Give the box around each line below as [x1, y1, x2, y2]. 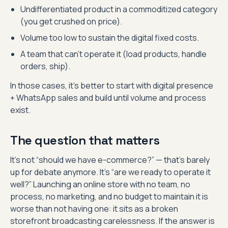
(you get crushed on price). [20, 16, 122, 27]
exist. [10, 104, 31, 116]
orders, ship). [20, 61, 70, 72]
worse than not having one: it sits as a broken [10, 203, 178, 214]
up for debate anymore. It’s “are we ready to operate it [10, 166, 211, 178]
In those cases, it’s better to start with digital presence [10, 80, 213, 91]
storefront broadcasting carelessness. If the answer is [10, 215, 215, 226]
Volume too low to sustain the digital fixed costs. [20, 32, 199, 43]
